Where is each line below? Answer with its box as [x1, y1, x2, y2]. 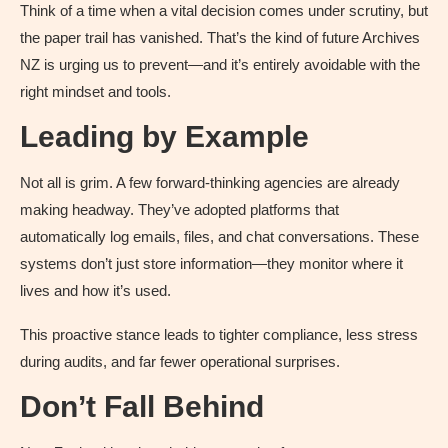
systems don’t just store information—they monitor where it [20, 255, 403, 273]
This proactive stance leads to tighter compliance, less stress [20, 326, 418, 344]
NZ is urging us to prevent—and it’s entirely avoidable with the [20, 56, 420, 74]
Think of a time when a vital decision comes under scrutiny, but [20, 2, 428, 20]
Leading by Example [20, 120, 309, 154]
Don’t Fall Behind [20, 390, 264, 424]
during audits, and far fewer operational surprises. [20, 353, 340, 371]
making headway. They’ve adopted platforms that [20, 201, 339, 219]
